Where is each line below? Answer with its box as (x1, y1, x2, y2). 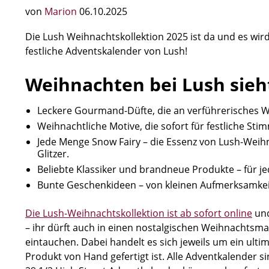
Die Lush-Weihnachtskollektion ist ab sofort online (25, 207, 252, 220)
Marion (44, 5, 79, 18)
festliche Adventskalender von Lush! (25, 44, 187, 58)
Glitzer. (37, 147, 69, 160)
